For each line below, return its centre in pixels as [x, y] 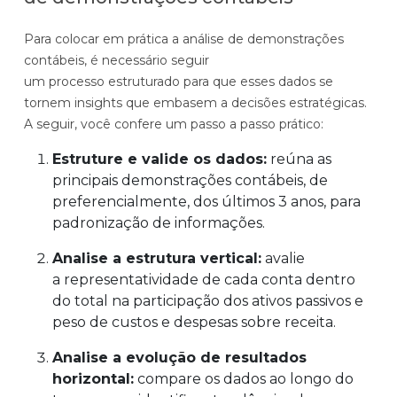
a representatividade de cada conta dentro [204, 279]
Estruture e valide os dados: [160, 159]
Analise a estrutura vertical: [157, 258]
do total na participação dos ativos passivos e [208, 300]
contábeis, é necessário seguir [117, 60]
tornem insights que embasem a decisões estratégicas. [195, 102]
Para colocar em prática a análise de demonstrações [184, 39]
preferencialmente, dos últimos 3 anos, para [206, 201]
